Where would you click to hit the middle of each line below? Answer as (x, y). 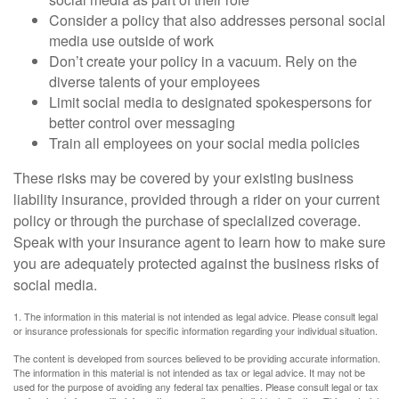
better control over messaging (142, 123)
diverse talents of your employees (155, 82)
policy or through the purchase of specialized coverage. (187, 221)
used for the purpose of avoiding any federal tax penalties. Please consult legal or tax (196, 387)
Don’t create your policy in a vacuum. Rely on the (203, 61)
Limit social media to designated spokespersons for (210, 102)
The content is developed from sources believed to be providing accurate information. (197, 358)
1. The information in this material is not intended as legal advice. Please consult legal (195, 317)
